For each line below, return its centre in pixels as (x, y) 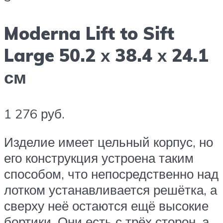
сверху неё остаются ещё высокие (106, 206)
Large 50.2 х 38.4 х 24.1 (106, 55)
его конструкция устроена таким (99, 158)
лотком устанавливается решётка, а (111, 190)
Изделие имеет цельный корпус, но (109, 142)
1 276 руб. (34, 113)
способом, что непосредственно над (111, 174)
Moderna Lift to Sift (89, 33)
